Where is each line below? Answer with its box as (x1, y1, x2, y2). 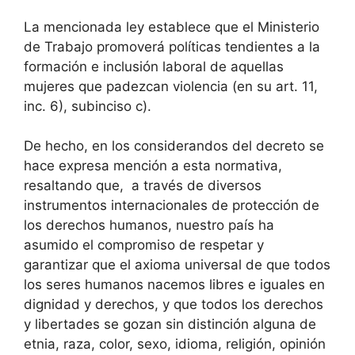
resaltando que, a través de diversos (24, 177, 261, 193)
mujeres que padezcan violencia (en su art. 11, (24, 78, 318, 94)
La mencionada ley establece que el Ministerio (24, 18, 319, 35)
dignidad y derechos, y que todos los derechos (24, 296, 323, 312)
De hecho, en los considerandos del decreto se (24, 138, 324, 154)
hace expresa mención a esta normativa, (24, 158, 282, 174)
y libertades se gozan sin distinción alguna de (24, 316, 316, 332)
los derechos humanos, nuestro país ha (24, 217, 278, 233)
